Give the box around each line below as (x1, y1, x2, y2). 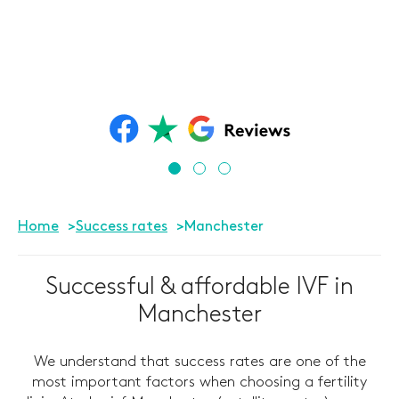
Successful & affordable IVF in (45, 276, 354, 298)
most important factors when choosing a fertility (32, 375, 367, 389)
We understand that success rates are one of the (33, 354, 366, 369)
